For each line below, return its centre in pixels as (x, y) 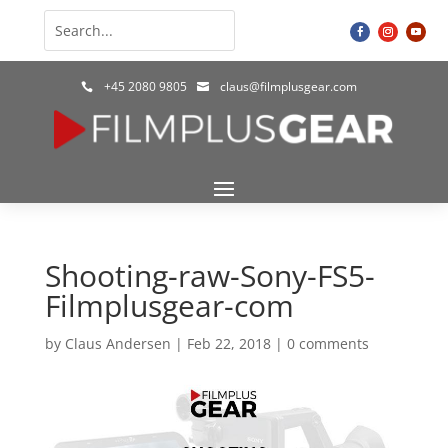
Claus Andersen (117, 343)
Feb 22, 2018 (228, 343)
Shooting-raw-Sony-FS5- (209, 275)
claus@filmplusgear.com (288, 86)
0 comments (327, 343)
